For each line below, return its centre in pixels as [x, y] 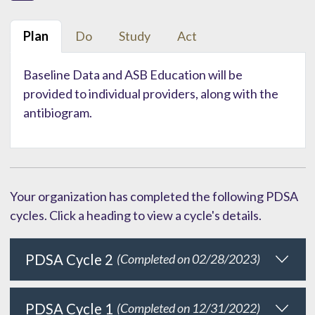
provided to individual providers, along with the [150, 93]
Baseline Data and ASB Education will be [133, 74]
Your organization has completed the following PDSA [154, 196]
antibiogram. [57, 112]
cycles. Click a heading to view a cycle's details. [135, 215]
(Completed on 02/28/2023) [188, 259]
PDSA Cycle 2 [69, 259]
